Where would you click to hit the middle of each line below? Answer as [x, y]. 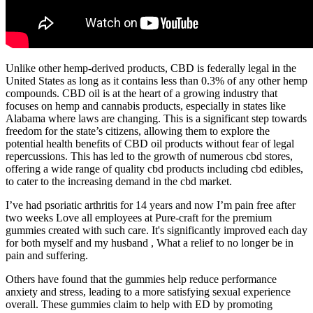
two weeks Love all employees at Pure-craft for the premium [139, 217]
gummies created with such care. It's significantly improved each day [156, 230]
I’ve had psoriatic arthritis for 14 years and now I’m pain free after [151, 205]
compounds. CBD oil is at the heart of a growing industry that [141, 93]
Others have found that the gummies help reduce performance [141, 279]
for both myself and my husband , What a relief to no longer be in [150, 242]
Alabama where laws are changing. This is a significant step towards [156, 118]
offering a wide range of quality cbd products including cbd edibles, [154, 168]
